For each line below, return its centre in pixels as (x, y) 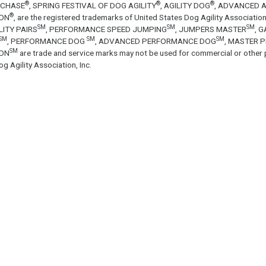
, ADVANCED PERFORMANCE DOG (155, 41)
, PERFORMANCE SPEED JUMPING (106, 29)
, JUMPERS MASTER (210, 29)
